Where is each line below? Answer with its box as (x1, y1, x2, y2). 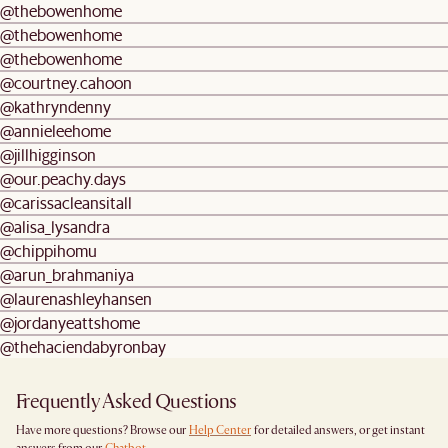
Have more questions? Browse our (16, 422, 188, 438)
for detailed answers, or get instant (252, 422, 425, 438)
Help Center (189, 422, 251, 438)
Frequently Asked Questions (16, 388, 237, 414)
